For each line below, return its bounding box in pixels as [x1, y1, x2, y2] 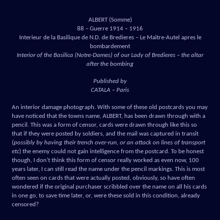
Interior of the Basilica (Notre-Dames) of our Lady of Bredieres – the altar [17, 52, 203, 59]
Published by [93, 78, 127, 85]
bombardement [90, 43, 130, 50]
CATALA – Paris [91, 87, 129, 94]
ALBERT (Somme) [88, 17, 132, 24]
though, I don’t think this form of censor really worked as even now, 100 [12, 157, 199, 164]
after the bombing [86, 61, 134, 68]
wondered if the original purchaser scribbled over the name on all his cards [12, 184, 207, 191]
